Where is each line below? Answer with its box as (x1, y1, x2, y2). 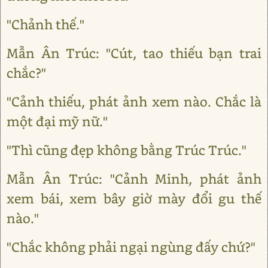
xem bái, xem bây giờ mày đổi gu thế (7, 190, 261, 207)
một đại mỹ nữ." (7, 112, 108, 130)
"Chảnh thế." (7, 16, 84, 33)
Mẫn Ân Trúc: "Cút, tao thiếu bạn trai (7, 44, 261, 62)
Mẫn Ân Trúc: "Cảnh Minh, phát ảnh (7, 170, 261, 187)
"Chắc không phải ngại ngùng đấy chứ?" (7, 238, 255, 255)
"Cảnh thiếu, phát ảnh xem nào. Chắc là (7, 93, 261, 110)
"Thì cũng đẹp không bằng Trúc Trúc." (7, 141, 246, 159)
